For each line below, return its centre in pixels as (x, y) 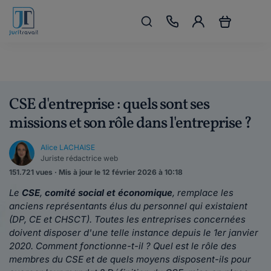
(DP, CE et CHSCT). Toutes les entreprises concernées (127, 219)
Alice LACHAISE (68, 147)
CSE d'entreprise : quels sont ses (109, 105)
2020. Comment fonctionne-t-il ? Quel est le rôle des (123, 246)
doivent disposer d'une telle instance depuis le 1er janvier (134, 233)
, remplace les (203, 193)
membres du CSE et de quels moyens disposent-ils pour (130, 259)
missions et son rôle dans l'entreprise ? (131, 123)
